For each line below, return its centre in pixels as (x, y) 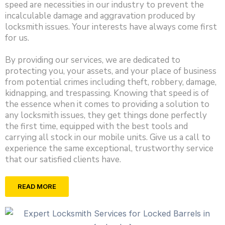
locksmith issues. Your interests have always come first (111, 27)
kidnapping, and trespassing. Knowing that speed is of (107, 93)
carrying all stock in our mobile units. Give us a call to (108, 137)
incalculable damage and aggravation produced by (100, 16)
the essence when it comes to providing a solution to (107, 104)
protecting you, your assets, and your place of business (111, 71)
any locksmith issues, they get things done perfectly (106, 115)
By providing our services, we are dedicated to (93, 60)
